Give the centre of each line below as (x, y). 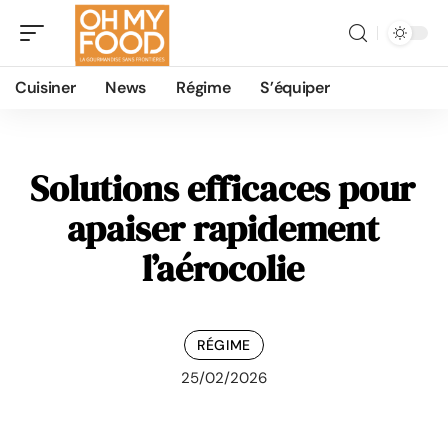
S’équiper (295, 87)
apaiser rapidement (222, 228)
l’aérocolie (222, 268)
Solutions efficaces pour (222, 188)
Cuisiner (45, 87)
